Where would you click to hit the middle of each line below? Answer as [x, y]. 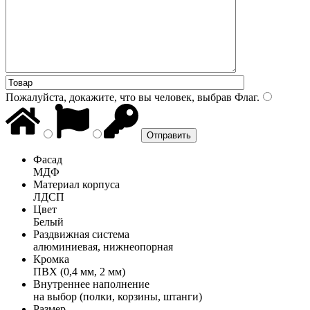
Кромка [51, 259]
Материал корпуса [76, 184]
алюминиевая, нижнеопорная [103, 246]
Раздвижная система [81, 234]
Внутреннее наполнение [91, 284]
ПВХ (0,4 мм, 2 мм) [79, 271]
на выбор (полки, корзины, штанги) [118, 296]
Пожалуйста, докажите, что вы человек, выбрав [119, 97]
